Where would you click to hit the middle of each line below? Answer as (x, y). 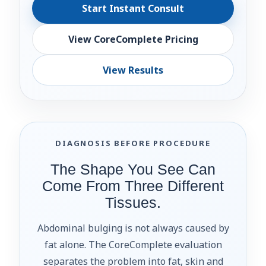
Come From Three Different (133, 186)
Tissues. (133, 202)
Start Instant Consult (133, 8)
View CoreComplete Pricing (133, 39)
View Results (133, 70)
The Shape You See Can (133, 169)
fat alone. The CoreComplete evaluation (133, 244)
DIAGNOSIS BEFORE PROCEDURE (133, 143)
